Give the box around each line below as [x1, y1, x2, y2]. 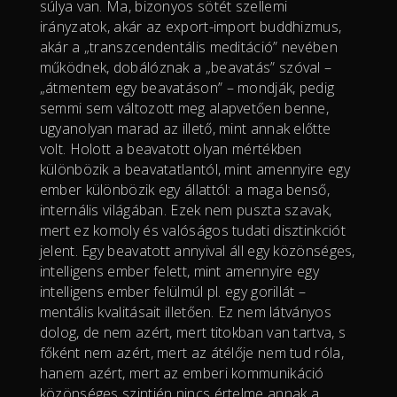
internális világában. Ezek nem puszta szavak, [39, 199, 332, 220]
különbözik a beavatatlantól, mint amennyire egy [39, 159, 350, 179]
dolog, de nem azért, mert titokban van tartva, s [39, 322, 346, 342]
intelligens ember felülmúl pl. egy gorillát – [39, 281, 307, 301]
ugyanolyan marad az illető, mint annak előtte [39, 118, 331, 138]
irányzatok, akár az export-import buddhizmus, [39, 16, 342, 36]
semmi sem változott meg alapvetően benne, [39, 97, 330, 118]
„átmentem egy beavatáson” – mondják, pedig [39, 77, 335, 97]
